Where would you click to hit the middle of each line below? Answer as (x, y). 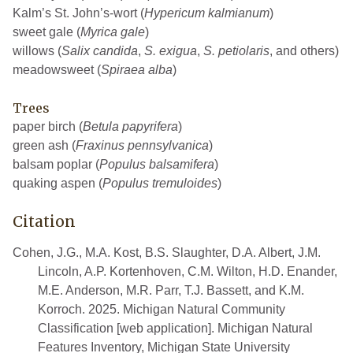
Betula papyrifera (130, 127)
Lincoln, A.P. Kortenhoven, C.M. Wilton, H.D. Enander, (188, 272)
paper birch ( (48, 127)
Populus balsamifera (157, 165)
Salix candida (100, 51)
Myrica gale (113, 32)
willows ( (37, 51)
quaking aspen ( (58, 184)
